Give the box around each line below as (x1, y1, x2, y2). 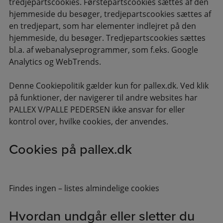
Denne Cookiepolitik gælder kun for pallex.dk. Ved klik (8, 80, 209, 92)
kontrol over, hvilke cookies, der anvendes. (8, 116, 168, 127)
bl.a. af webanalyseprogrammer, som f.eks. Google (8, 44, 198, 56)
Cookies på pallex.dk (8, 139, 132, 160)
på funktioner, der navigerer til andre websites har (8, 92, 198, 104)
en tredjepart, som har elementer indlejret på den (8, 20, 196, 32)
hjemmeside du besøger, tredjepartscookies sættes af (8, 8, 211, 20)
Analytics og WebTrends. (8, 56, 101, 68)
